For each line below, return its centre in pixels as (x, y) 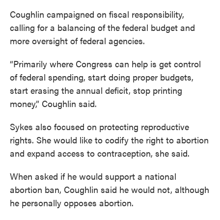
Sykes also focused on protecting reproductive (99, 126)
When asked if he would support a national (93, 176)
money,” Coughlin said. (53, 103)
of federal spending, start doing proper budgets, (102, 77)
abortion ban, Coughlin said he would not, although (110, 189)
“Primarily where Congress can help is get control (105, 63)
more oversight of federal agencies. (77, 40)
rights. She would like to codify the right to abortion (109, 139)
